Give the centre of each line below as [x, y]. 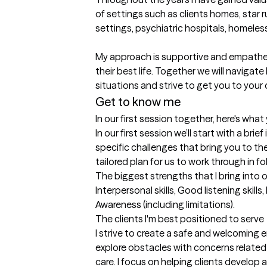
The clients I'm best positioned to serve [180, 219]
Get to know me [138, 102]
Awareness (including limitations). [165, 205]
